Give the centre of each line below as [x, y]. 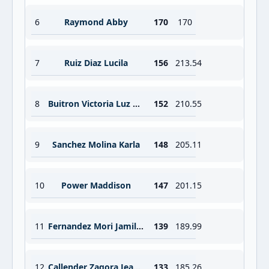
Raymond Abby [96, 22]
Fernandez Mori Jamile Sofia [140, 226]
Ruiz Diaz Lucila [96, 63]
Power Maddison [96, 185]
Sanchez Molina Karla [96, 144]
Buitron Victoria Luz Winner [136, 104]
